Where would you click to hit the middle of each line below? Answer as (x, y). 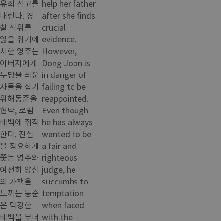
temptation (63, 193)
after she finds (69, 15)
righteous (60, 157)
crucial (54, 27)
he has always (68, 122)
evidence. (59, 39)
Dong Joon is (66, 62)
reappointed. (66, 98)
